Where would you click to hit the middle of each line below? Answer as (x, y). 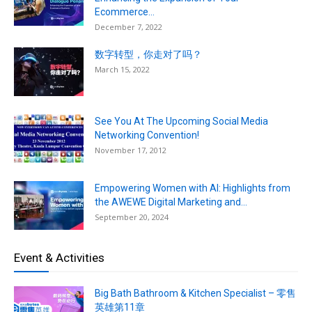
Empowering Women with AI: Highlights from (193, 188)
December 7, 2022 (128, 26)
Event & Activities (59, 257)
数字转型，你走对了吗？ (148, 54)
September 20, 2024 (132, 217)
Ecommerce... (125, 11)
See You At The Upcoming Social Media (181, 121)
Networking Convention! (147, 135)
